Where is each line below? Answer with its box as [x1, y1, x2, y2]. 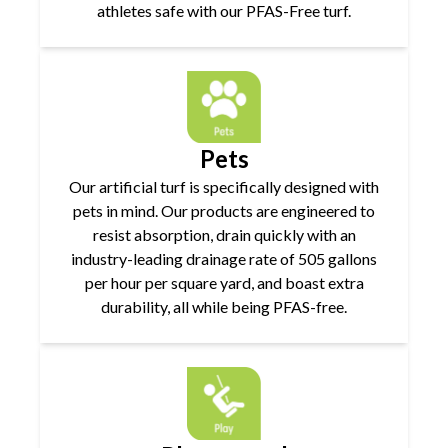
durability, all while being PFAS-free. [101, 297, 347, 317]
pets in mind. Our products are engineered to [73, 201, 375, 221]
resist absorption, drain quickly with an [92, 225, 356, 245]
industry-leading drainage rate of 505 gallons [71, 249, 377, 269]
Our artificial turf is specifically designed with [69, 177, 379, 197]
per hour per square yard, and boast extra [84, 273, 364, 293]
